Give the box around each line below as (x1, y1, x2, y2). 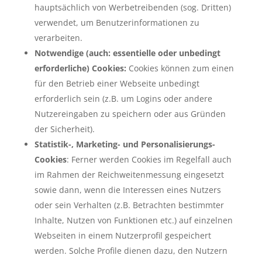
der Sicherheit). (34, 123, 95, 135)
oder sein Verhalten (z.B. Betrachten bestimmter (34, 199, 224, 211)
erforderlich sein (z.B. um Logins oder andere (34, 92, 212, 104)
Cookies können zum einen (126, 62, 234, 74)
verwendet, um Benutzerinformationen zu (34, 16, 199, 28)
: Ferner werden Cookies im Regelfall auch (66, 153, 232, 165)
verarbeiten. (34, 32, 82, 43)
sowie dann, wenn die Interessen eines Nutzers (34, 184, 221, 195)
